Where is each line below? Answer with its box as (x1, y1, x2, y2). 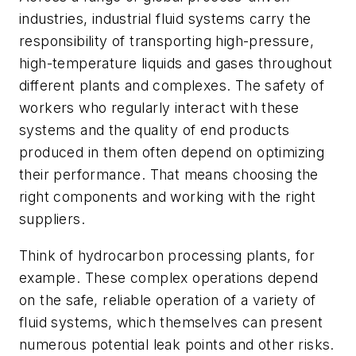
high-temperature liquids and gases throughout (19, 55, 332, 72)
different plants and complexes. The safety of (19, 77, 324, 95)
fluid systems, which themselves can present (19, 314, 323, 331)
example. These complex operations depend (19, 269, 318, 287)
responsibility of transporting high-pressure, (19, 33, 314, 50)
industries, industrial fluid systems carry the (19, 10, 311, 28)
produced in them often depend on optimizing (19, 144, 325, 161)
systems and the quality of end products (19, 122, 290, 139)
